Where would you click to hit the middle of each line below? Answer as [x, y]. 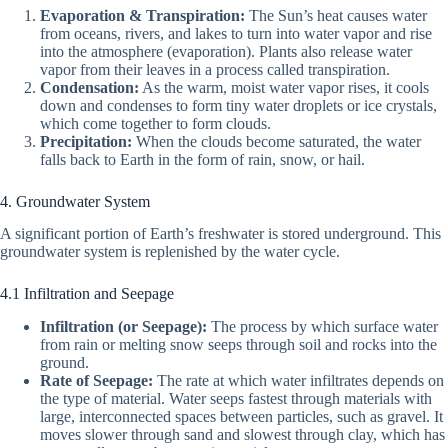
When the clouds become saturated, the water [276, 141]
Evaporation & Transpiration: [142, 15]
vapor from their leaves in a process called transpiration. [215, 69]
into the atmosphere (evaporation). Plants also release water [226, 51]
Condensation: [89, 87]
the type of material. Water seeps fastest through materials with [236, 399]
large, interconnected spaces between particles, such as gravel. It [241, 417]
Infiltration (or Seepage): [123, 327]
